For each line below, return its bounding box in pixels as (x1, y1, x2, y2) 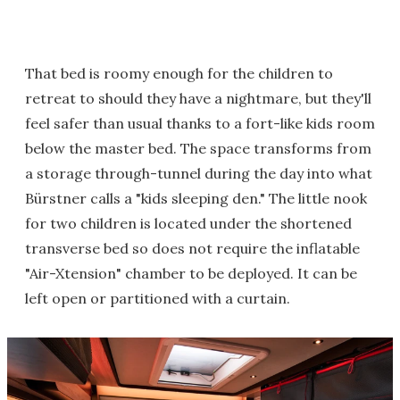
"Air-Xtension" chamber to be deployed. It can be (25, 263, 357, 282)
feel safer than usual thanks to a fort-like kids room (25, 113, 375, 132)
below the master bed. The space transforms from (25, 138, 371, 157)
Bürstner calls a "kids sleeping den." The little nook (25, 188, 367, 207)
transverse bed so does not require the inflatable (25, 238, 360, 257)
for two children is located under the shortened (25, 213, 352, 232)
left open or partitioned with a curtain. (25, 288, 290, 307)
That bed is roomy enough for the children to (25, 63, 333, 82)
